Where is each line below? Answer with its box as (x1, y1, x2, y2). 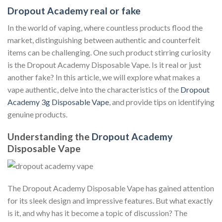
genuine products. (7, 110, 67, 119)
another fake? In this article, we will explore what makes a (7, 72, 200, 82)
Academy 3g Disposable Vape (7, 97, 109, 107)
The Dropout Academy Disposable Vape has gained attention (7, 183, 214, 193)
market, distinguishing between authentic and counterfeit (7, 35, 200, 45)
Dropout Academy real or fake (7, 4, 141, 16)
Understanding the (7, 130, 92, 142)
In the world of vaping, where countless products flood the (7, 23, 203, 33)
